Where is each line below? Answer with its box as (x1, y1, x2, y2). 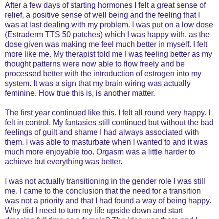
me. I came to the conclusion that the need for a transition (5, 186, 201, 195)
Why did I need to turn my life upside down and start (5, 206, 183, 215)
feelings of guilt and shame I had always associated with (5, 128, 199, 136)
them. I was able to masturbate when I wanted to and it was (5, 137, 208, 146)
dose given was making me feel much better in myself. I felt (5, 40, 207, 48)
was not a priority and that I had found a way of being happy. (5, 196, 211, 205)
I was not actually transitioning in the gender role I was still (5, 176, 205, 185)
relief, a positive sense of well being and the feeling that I (5, 10, 200, 19)
